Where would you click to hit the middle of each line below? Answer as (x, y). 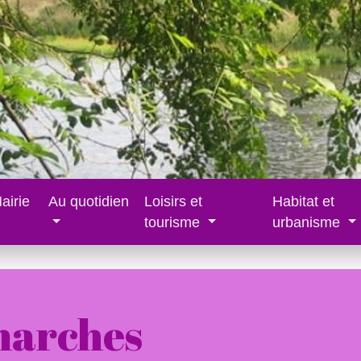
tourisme (174, 222)
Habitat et (304, 201)
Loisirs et (174, 201)
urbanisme (309, 222)
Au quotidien (89, 201)
